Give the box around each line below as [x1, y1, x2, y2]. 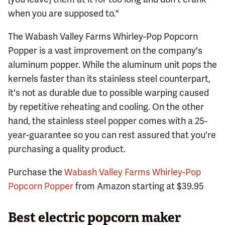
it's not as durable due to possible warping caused [8, 86, 209, 98]
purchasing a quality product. [8, 143, 126, 155]
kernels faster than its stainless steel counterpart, [8, 72, 210, 84]
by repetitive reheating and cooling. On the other [8, 100, 204, 113]
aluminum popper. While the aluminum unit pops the [8, 58, 217, 70]
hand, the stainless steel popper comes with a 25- [8, 115, 207, 127]
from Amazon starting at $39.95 [73, 180, 204, 192]
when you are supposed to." [8, 7, 119, 19]
